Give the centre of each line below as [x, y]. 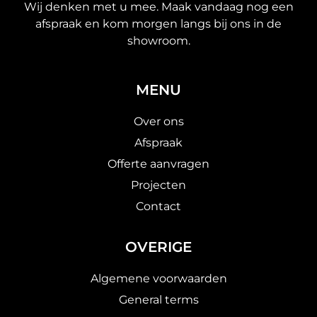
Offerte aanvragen [158, 163]
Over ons [158, 121]
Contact [158, 206]
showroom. [158, 41]
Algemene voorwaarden [158, 278]
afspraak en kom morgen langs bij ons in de [158, 24]
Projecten [158, 185]
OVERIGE [158, 247]
